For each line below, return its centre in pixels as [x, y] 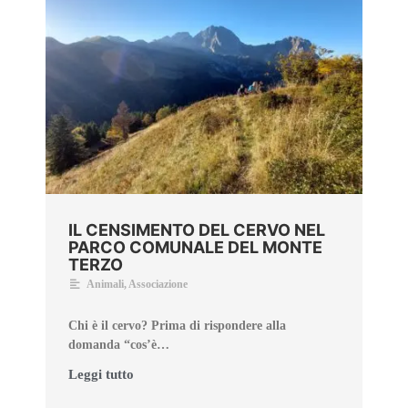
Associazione [158, 285]
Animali [105, 285]
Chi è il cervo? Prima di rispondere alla [177, 326]
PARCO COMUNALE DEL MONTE [195, 248]
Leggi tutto [101, 375]
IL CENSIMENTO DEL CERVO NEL [197, 230]
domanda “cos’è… [119, 345]
